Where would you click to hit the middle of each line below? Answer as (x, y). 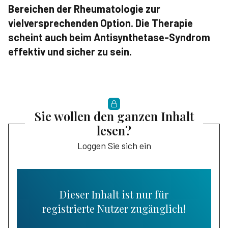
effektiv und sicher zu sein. (70, 51)
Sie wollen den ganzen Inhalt (114, 116)
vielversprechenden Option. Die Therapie (101, 23)
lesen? (114, 131)
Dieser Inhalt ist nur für (114, 194)
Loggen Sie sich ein (114, 146)
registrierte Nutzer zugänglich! (114, 209)
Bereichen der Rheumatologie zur (84, 9)
